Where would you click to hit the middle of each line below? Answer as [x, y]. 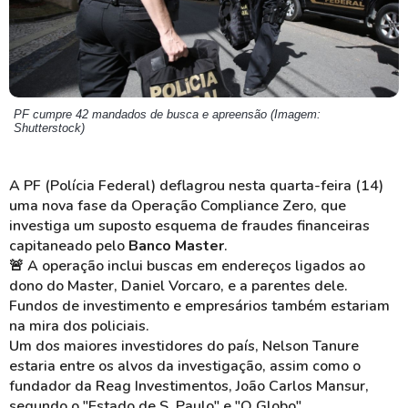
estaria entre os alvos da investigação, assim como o [185, 366]
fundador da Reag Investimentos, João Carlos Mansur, [189, 386]
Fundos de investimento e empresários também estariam [199, 306]
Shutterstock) [49, 128]
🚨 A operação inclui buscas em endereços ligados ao [187, 266]
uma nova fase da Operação [105, 206]
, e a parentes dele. [284, 286]
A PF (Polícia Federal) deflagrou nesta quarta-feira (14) [196, 186]
